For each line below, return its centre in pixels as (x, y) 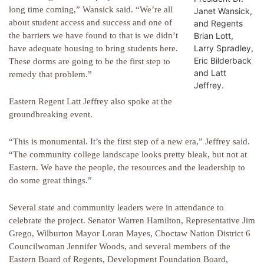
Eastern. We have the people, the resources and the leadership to (127, 168)
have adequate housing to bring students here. (93, 49)
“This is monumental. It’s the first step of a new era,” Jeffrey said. (129, 142)
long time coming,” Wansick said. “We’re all (91, 10)
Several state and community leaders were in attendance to (116, 208)
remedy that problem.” (50, 75)
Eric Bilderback (222, 60)
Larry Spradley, (223, 48)
